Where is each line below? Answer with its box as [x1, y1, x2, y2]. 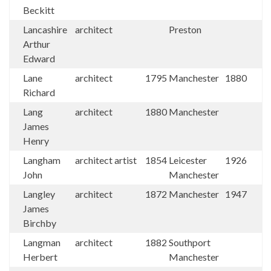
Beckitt [23, 4, 54, 16]
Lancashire [23, 24, 67, 35]
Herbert [23, 251, 57, 263]
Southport [169, 237, 211, 248]
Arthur [23, 38, 50, 50]
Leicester [169, 154, 207, 166]
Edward [23, 53, 55, 64]
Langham [23, 154, 60, 166]
